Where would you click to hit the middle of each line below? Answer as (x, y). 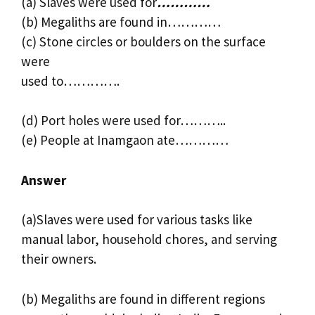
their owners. (59, 259)
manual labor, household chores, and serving (149, 239)
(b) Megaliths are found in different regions (143, 298)
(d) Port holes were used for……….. (123, 121)
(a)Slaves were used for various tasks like (137, 220)
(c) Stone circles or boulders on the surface (143, 41)
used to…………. (70, 81)
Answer (44, 180)
